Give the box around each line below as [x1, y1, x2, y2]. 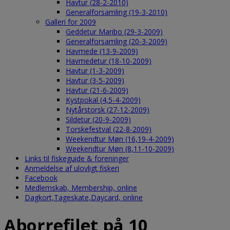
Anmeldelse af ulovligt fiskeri [25, 163, 119, 173]
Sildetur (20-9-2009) [66, 114, 131, 124]
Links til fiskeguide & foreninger [25, 154, 129, 163]
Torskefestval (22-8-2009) [66, 124, 151, 134]
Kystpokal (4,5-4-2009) [66, 95, 141, 105]
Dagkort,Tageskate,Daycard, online [25, 193, 143, 202]
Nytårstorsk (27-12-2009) [66, 105, 149, 114]
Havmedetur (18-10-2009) [66, 56, 151, 66]
